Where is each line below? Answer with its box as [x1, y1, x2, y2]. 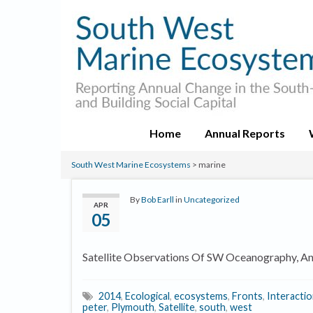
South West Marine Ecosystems [71, 159, 191, 170]
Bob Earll [141, 194, 174, 205]
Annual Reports [205, 126, 285, 140]
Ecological [125, 290, 170, 302]
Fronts [232, 290, 263, 302]
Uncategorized [184, 194, 240, 205]
